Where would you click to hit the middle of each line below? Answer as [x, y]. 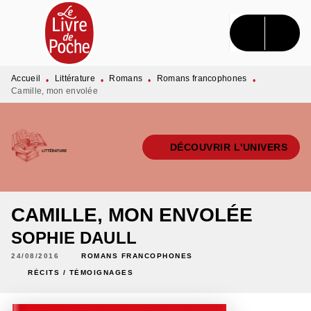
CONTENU [213, 24]
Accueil [26, 78]
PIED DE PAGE [59, 49]
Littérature [75, 78]
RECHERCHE [121, 24]
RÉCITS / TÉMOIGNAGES [81, 272]
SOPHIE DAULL [74, 238]
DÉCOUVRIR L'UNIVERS [228, 147]
